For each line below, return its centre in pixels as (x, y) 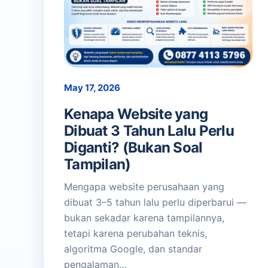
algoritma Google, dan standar (133, 249)
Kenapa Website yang (136, 114)
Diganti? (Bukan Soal (133, 148)
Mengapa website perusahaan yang (144, 187)
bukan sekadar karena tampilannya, (144, 218)
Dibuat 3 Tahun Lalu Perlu (149, 131)
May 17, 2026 (92, 88)
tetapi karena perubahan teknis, (135, 234)
